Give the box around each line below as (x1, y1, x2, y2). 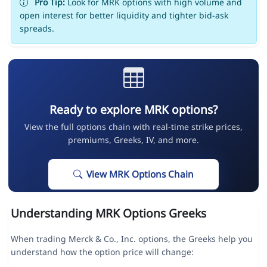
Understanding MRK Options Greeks (10, 205, 206, 222)
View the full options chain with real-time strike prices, (24, 121, 243, 133)
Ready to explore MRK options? (49, 101, 218, 118)
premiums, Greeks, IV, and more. (68, 134, 199, 146)
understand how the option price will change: (10, 246, 194, 258)
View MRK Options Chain (86, 168, 194, 181)
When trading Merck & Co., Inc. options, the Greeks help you (10, 233, 253, 245)
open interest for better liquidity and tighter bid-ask (19, 10, 228, 21)
